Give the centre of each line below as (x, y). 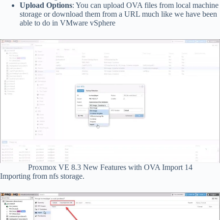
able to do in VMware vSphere (68, 23)
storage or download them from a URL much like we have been (118, 14)
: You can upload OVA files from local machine (145, 5)
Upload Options (46, 5)
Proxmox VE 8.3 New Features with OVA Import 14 (110, 167)
